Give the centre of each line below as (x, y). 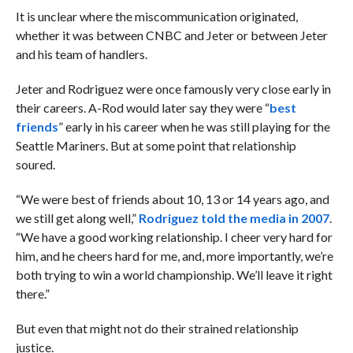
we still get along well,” (77, 218)
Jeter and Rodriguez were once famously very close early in (173, 89)
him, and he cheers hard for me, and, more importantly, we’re (174, 256)
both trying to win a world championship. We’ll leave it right (174, 275)
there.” (32, 294)
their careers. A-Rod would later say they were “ (142, 108)
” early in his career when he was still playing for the (194, 127)
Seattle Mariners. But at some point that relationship (156, 146)
